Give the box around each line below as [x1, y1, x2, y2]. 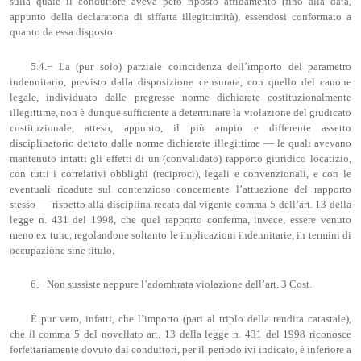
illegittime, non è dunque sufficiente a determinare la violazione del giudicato [10, 106, 351, 118]
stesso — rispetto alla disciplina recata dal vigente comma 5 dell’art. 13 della [10, 198, 351, 210]
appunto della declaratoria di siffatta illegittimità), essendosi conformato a [10, 10, 351, 23]
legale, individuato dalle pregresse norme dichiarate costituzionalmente [10, 91, 351, 103]
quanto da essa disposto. [10, 26, 115, 38]
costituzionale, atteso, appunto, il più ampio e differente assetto [10, 122, 351, 134]
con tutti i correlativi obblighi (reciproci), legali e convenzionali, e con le [10, 168, 351, 180]
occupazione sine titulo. [10, 244, 114, 256]
